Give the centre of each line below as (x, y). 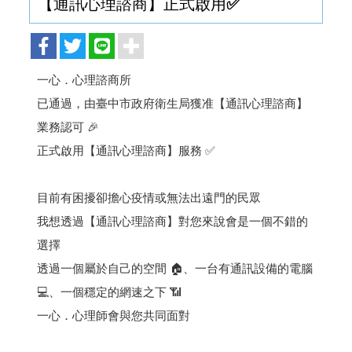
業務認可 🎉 (68, 127)
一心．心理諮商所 (88, 80)
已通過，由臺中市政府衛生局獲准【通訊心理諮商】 (173, 103)
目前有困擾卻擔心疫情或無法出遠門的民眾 (149, 198)
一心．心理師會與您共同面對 (114, 315)
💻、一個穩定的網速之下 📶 (110, 292)
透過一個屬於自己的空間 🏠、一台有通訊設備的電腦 (175, 268)
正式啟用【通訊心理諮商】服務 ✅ (126, 150)
